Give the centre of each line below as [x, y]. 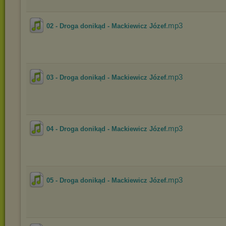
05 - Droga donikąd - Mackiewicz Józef [106, 180]
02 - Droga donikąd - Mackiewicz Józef [106, 26]
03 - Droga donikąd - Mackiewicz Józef [106, 77]
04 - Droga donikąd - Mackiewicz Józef [106, 129]
